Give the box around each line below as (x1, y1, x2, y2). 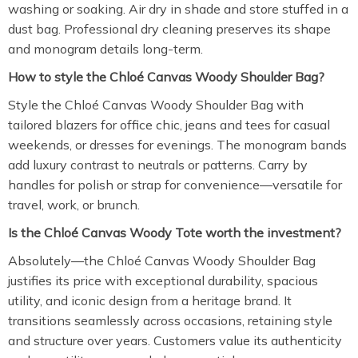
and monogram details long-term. (8, 41, 203, 57)
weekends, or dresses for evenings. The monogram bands (8, 137, 347, 153)
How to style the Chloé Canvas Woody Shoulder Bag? (8, 69, 324, 85)
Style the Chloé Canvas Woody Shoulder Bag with (8, 97, 304, 113)
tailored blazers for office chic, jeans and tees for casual (8, 117, 330, 133)
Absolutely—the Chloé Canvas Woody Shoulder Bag (8, 253, 316, 268)
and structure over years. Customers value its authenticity (8, 332, 342, 348)
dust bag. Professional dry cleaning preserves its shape (8, 21, 331, 37)
